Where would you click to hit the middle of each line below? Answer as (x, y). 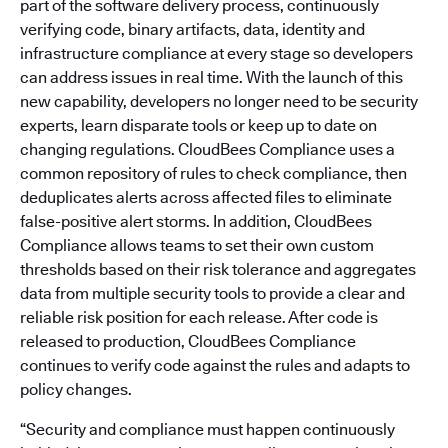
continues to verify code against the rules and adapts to (215, 365)
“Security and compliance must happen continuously (207, 429)
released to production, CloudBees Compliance (188, 341)
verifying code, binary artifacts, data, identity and (192, 29)
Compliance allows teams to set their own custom (197, 245)
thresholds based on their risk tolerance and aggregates (218, 269)
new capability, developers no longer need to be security (219, 101)
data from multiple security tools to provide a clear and (212, 293)
